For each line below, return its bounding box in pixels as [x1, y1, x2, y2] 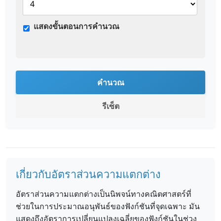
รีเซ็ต [102, 101, 119, 111]
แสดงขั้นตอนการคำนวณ [34, 21, 119, 32]
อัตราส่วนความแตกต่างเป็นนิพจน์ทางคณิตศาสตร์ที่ [16, 188, 191, 199]
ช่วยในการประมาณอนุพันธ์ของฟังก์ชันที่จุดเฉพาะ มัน [16, 201, 200, 212]
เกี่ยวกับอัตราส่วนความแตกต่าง [16, 167, 161, 181]
